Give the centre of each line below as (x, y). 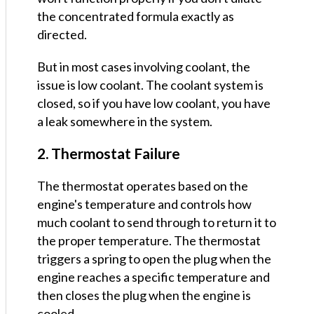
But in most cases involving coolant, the (144, 67)
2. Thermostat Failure (109, 153)
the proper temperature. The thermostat (149, 241)
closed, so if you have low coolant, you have (154, 103)
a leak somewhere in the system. (125, 122)
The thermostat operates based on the (143, 186)
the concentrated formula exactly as (136, 16)
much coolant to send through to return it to (157, 223)
